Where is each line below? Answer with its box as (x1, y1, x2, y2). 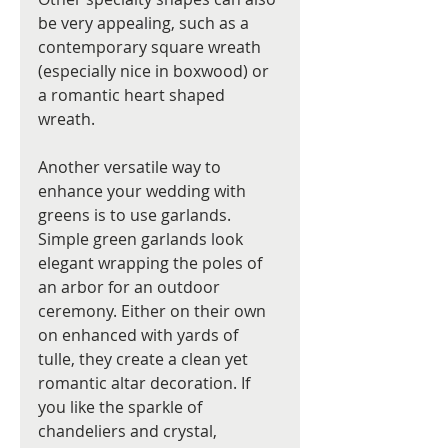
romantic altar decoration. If (38, 372, 254, 395)
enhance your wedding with (38, 180, 250, 203)
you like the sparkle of (38, 396, 206, 419)
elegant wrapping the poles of (38, 252, 266, 275)
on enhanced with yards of (38, 324, 242, 347)
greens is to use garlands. (38, 204, 235, 227)
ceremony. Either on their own (38, 300, 270, 323)
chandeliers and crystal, (38, 420, 221, 443)
